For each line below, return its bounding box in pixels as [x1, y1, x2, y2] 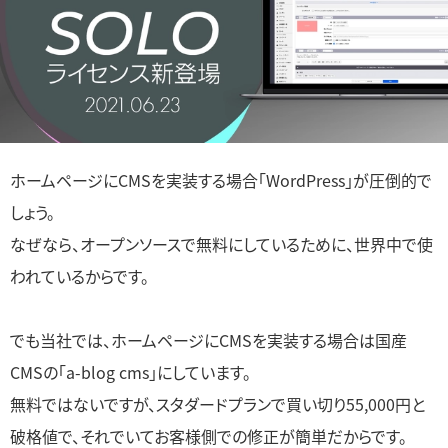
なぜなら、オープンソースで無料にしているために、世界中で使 [10, 232, 433, 257]
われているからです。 [10, 264, 149, 289]
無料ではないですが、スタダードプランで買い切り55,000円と [10, 392, 425, 417]
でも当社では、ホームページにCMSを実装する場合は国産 [10, 328, 407, 353]
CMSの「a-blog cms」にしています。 [10, 360, 251, 385]
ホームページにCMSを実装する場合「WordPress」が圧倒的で [10, 168, 432, 193]
